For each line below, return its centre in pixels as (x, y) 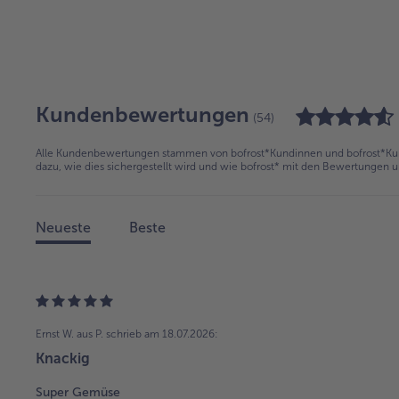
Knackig (63, 359)
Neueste (63, 228)
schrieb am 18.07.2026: (162, 334)
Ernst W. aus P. (69, 334)
